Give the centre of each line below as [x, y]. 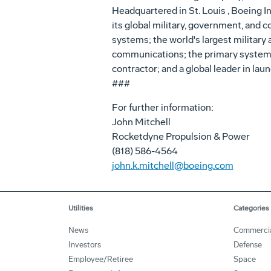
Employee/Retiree [101, 259]
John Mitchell [141, 122]
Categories [251, 208]
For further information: [162, 107]
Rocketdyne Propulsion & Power [181, 136]
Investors [85, 245]
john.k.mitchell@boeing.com [172, 165]
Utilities [81, 208]
